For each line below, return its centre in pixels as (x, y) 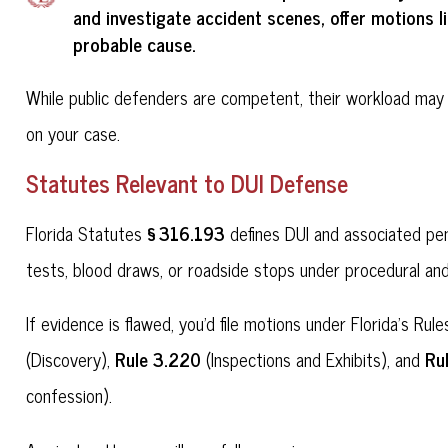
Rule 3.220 (158, 359)
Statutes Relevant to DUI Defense (187, 182)
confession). (69, 395)
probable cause (132, 44)
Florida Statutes (87, 232)
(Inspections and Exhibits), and (313, 359)
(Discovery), (71, 359)
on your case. (73, 132)
